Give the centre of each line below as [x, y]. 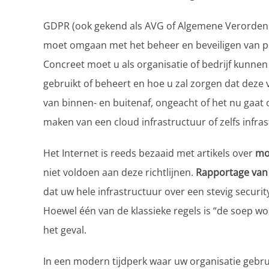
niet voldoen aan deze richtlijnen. [119, 173]
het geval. [65, 230]
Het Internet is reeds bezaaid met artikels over [149, 153]
